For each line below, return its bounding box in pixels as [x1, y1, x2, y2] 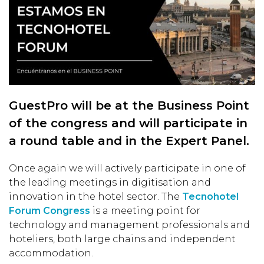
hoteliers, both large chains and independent [9, 233, 236, 245]
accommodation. [9, 247, 93, 259]
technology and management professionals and [9, 219, 250, 231]
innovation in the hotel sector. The [9, 191, 182, 203]
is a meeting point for [90, 205, 200, 217]
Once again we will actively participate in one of [9, 163, 246, 174]
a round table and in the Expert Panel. [9, 134, 249, 148]
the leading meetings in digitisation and [9, 177, 211, 189]
